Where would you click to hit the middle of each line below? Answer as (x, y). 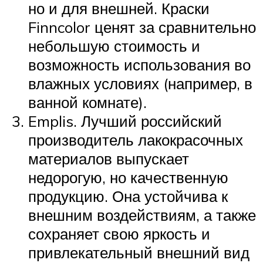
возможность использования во (139, 64)
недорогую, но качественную (128, 177)
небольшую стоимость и (114, 45)
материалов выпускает (109, 158)
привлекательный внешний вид (139, 252)
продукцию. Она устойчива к (128, 196)
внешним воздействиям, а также (142, 215)
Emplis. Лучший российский (125, 121)
